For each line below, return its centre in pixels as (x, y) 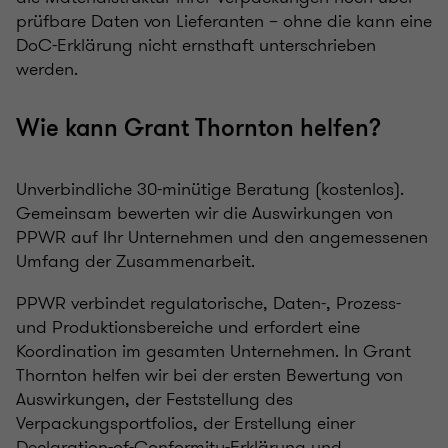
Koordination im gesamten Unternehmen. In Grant (213, 350)
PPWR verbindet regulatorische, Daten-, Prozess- (208, 302)
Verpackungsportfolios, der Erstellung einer (185, 422)
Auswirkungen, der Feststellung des (154, 398)
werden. (47, 68)
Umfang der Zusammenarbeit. (135, 260)
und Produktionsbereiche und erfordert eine (188, 326)
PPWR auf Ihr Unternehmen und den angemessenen (222, 236)
